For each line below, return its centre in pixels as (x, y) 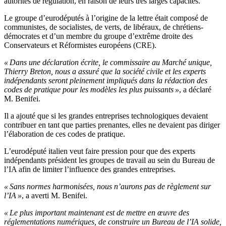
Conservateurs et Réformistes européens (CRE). (80, 45)
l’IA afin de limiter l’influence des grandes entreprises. (90, 169)
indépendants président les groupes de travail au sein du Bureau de (109, 160)
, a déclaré (195, 90)
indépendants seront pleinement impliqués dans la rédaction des (106, 81)
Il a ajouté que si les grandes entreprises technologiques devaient (106, 116)
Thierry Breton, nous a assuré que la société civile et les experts (105, 72)
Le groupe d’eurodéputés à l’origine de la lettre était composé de (106, 18)
